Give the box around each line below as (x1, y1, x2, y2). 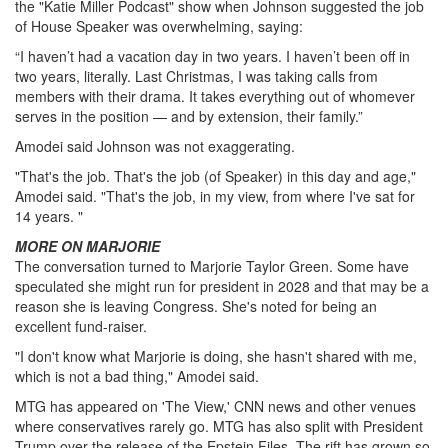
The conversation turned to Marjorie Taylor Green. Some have (15, 255, 409, 276)
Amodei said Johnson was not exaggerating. (15, 135, 295, 156)
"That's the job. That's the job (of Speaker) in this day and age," (15, 165, 416, 186)
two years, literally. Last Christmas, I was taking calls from (15, 65, 378, 86)
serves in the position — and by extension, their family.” (15, 105, 363, 126)
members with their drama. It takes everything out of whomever (15, 85, 415, 106)
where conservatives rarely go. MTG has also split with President (15, 415, 423, 436)
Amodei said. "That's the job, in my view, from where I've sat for (15, 185, 415, 206)
